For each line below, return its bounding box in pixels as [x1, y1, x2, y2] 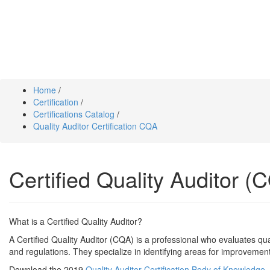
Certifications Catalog [33, 107, 115, 120]
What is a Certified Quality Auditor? [9, 215, 142, 227]
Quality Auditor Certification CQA [33, 119, 157, 132]
